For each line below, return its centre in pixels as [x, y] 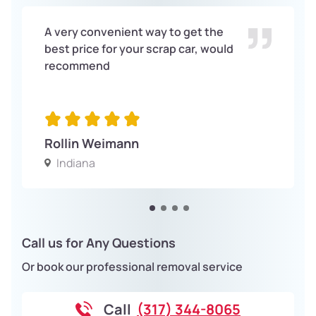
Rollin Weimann [92, 143]
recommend [77, 65]
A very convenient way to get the [134, 31]
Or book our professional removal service [132, 266]
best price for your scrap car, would [139, 48]
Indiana [76, 163]
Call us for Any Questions [99, 242]
